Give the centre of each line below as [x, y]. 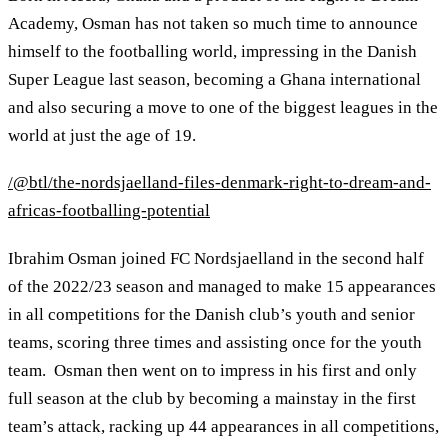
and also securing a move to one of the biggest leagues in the [223, 107]
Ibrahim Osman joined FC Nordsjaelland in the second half [216, 258]
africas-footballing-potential [109, 211]
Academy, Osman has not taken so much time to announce [213, 23]
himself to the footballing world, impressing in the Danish [212, 51]
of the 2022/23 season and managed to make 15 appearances [222, 286]
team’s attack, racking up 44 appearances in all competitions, [223, 426]
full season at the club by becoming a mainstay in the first [212, 398]
